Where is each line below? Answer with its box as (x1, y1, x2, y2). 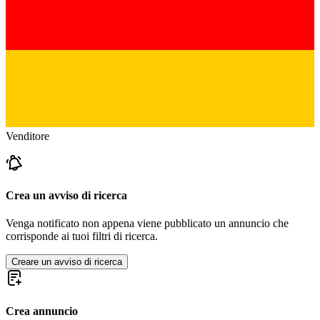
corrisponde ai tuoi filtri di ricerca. (6, 230, 158, 243)
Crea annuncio (6, 304, 78, 317)
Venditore (6, 129, 49, 142)
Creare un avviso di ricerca (11, 256, 122, 268)
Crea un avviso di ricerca (6, 189, 127, 202)
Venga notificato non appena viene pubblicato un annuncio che (6, 217, 289, 230)
